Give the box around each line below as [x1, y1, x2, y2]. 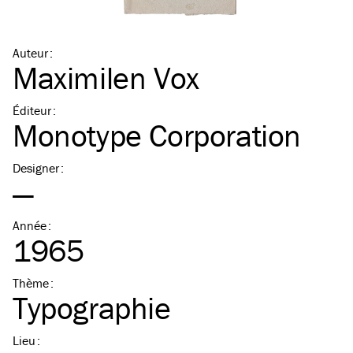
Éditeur [13, 102, 51, 118]
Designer [13, 160, 59, 176]
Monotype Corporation [13, 116, 301, 154]
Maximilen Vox [13, 58, 199, 97]
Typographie [13, 288, 171, 327]
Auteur [13, 45, 48, 61]
